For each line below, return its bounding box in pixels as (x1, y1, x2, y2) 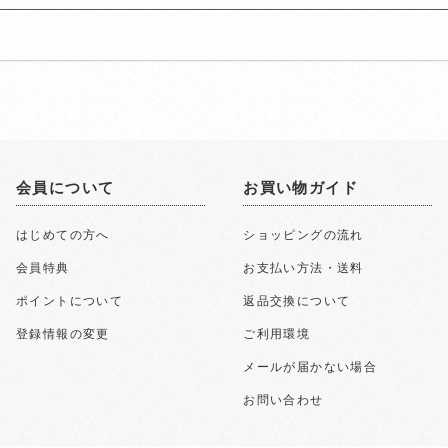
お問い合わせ (243, 389, 324, 407)
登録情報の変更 (15, 323, 110, 341)
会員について (15, 175, 115, 198)
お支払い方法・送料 (243, 257, 364, 275)
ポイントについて (15, 290, 124, 308)
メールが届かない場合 (243, 356, 378, 374)
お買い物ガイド (243, 175, 359, 198)
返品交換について (243, 290, 351, 308)
